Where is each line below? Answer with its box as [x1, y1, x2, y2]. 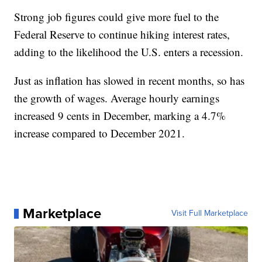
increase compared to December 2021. [14, 126, 185, 141]
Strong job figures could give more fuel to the [14, 9, 219, 25]
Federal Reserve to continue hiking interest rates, [14, 27, 230, 42]
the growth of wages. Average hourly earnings [14, 91, 220, 106]
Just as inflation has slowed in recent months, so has [14, 73, 245, 88]
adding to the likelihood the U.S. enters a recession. [14, 44, 244, 60]
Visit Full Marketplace [171, 207, 248, 220]
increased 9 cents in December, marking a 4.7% [14, 108, 226, 123]
